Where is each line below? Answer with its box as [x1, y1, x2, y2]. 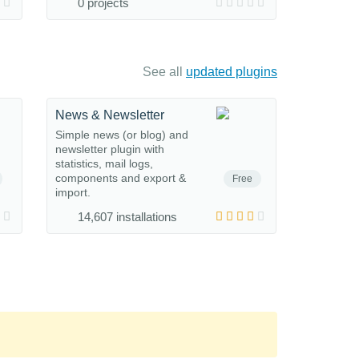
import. [55, 186, 91, 199]
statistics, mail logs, [55, 157, 153, 170]
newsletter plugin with [55, 143, 164, 155]
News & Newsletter [55, 108, 164, 122]
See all [143, 65, 186, 79]
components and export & [55, 171, 186, 184]
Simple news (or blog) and [55, 128, 188, 141]
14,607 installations [78, 210, 177, 224]
